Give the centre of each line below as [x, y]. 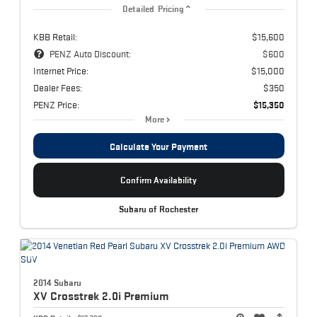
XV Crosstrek [67, 296]
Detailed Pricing [153, 9]
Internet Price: [60, 70]
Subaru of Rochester [158, 209]
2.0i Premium [135, 296]
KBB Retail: [55, 36]
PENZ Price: [56, 104]
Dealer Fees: [57, 87]
